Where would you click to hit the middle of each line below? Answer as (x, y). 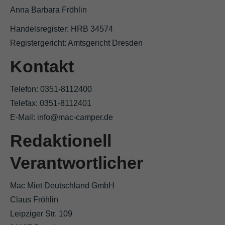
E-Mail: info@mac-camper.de (62, 117)
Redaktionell (61, 140)
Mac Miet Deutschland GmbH (62, 185)
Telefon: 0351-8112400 (51, 89)
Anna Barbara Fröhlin (48, 10)
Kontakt (42, 66)
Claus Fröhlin (34, 199)
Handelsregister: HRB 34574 (62, 29)
